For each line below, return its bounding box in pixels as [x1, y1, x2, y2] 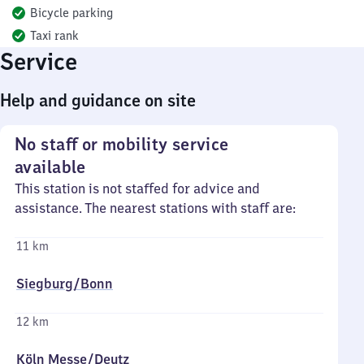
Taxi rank [30, 28, 79, 43]
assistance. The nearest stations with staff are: [15, 200, 296, 216]
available [15, 156, 86, 178]
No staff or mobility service [15, 133, 229, 155]
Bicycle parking [30, 6, 113, 20]
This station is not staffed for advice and [15, 180, 260, 197]
